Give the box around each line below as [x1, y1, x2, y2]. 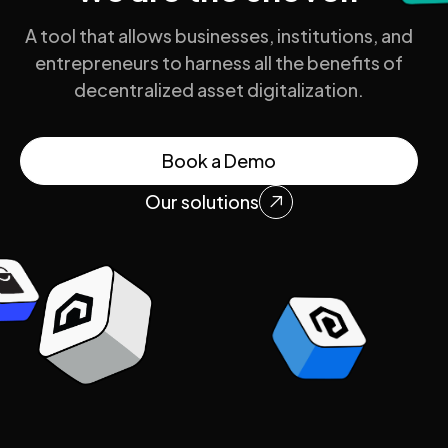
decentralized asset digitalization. [74, 77, 364, 101]
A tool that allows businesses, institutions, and [25, 23, 413, 47]
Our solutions [145, 189, 259, 213]
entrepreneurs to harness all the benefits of [35, 50, 403, 74]
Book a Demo [162, 148, 276, 172]
